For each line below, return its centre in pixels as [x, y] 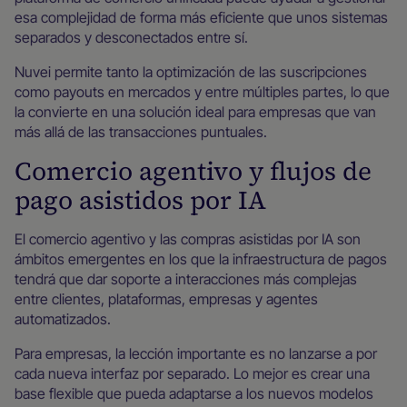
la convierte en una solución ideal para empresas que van [195, 112]
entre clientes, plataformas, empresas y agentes [166, 299]
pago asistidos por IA [140, 200]
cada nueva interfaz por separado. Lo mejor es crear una [192, 373]
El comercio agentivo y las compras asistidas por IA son [188, 239]
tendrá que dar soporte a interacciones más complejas [186, 279]
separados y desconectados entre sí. [131, 37]
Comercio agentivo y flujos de [193, 171]
